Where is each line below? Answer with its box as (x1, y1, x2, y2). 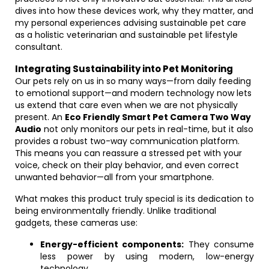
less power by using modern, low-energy (40, 250, 254, 262)
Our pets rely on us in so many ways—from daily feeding (15, 75, 251, 87)
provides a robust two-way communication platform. (15, 135, 240, 147)
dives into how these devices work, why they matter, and (15, 5, 253, 17)
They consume (184, 238, 255, 250)
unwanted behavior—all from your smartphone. (15, 171, 214, 183)
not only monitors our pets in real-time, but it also (41, 123, 253, 135)
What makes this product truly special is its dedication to (15, 193, 254, 205)
